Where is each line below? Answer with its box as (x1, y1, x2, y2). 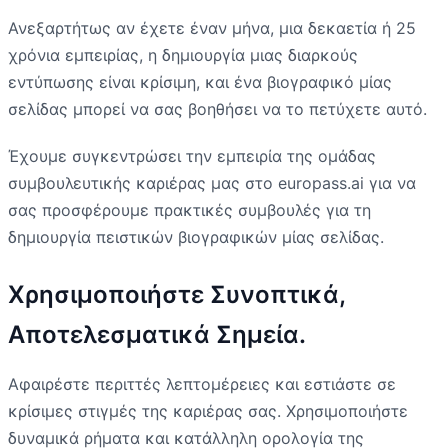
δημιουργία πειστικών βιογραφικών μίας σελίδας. (8, 226, 384, 247)
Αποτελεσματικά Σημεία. (8, 319, 306, 349)
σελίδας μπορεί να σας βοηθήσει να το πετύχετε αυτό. (8, 98, 427, 119)
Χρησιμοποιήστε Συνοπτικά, (8, 279, 345, 309)
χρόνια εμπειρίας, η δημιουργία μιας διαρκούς (8, 44, 358, 65)
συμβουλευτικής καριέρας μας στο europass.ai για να (8, 172, 416, 193)
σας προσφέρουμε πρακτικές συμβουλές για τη (8, 199, 371, 220)
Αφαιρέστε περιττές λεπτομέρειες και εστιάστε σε (8, 373, 396, 394)
